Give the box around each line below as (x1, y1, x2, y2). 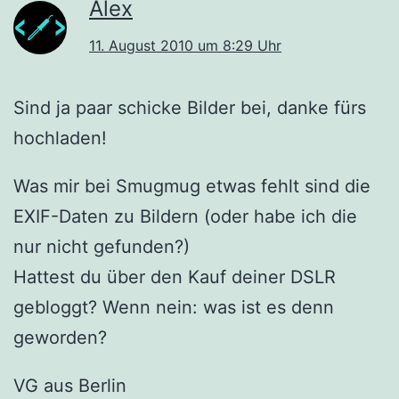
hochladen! (13, 126, 107, 149)
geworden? (13, 326, 107, 348)
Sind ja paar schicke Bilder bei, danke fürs (13, 96, 366, 118)
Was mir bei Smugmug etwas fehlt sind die (13, 175, 370, 197)
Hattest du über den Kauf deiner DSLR (13, 265, 336, 288)
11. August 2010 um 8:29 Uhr (89, 36, 281, 54)
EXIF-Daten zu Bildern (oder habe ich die (13, 205, 357, 227)
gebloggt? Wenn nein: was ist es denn (13, 296, 334, 318)
